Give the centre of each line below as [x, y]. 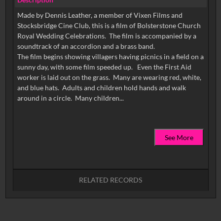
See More [179, 138]
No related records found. [53, 207]
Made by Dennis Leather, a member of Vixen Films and [100, 15]
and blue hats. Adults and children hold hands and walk [101, 88]
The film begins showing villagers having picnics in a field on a [110, 57]
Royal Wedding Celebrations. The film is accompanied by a [107, 36]
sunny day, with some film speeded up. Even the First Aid [104, 67]
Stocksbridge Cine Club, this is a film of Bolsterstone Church [109, 26]
